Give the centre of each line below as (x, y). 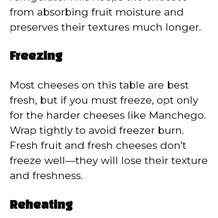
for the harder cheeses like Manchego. (108, 115)
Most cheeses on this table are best (99, 85)
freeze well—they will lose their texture (109, 161)
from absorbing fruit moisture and (97, 12)
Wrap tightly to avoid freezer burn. (97, 130)
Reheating (41, 206)
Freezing (36, 57)
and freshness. (46, 176)
